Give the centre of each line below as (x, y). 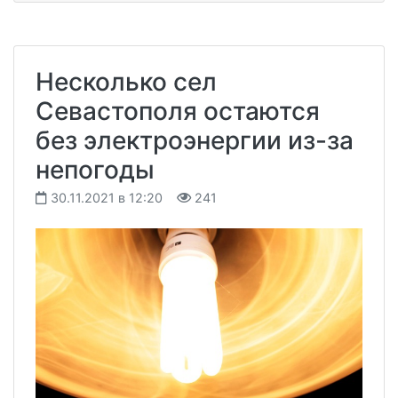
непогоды (95, 169)
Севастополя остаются (178, 111)
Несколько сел (126, 81)
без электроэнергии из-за (195, 140)
